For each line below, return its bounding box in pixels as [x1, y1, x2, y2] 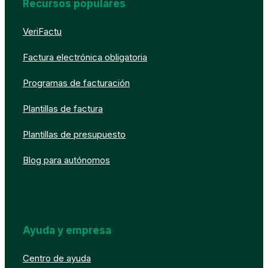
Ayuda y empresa [23, 224, 111, 236]
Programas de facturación [23, 77, 130, 89]
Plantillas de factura [23, 102, 103, 114]
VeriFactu [23, 25, 62, 37]
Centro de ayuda [23, 252, 91, 264]
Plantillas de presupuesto [23, 128, 126, 140]
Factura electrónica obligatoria [23, 51, 147, 63]
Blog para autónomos [23, 154, 110, 166]
